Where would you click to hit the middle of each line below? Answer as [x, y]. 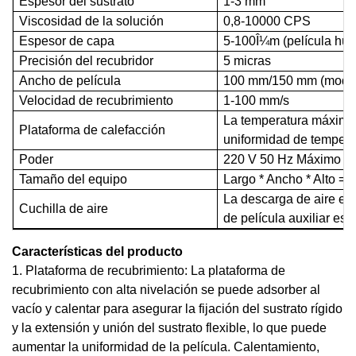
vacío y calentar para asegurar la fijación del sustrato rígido [177, 309]
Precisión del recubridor [87, 61]
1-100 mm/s [257, 101]
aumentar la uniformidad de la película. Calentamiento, [166, 347]
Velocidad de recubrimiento [97, 101]
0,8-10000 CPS [267, 21]
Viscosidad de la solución [92, 21]
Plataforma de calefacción [93, 130]
